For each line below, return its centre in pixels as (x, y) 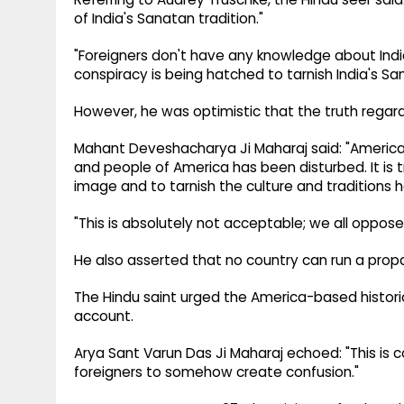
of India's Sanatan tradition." (169, 19)
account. (104, 317)
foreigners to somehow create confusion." (216, 372)
